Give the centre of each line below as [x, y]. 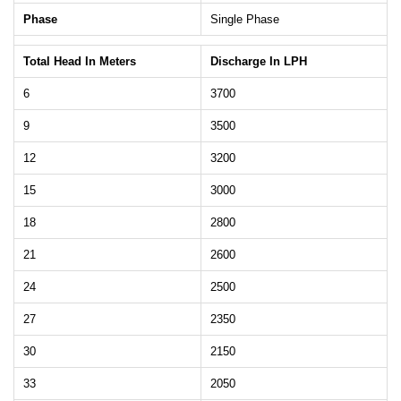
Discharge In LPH [259, 62]
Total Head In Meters [80, 62]
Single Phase [245, 20]
